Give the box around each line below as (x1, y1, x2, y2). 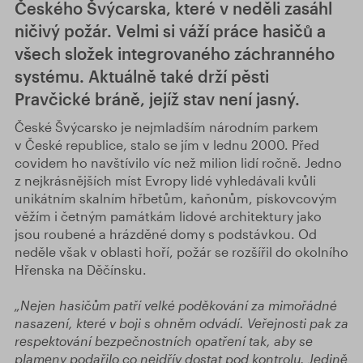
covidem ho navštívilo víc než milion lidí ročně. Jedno (15, 155, 342, 170)
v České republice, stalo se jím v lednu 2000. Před (15, 137, 319, 152)
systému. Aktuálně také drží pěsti (15, 66, 269, 86)
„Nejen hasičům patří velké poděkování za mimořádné (15, 297, 337, 313)
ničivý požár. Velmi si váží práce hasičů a (15, 21, 326, 41)
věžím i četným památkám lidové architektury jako (15, 208, 322, 224)
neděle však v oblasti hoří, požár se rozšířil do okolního (15, 244, 348, 259)
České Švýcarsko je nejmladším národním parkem (15, 119, 318, 135)
